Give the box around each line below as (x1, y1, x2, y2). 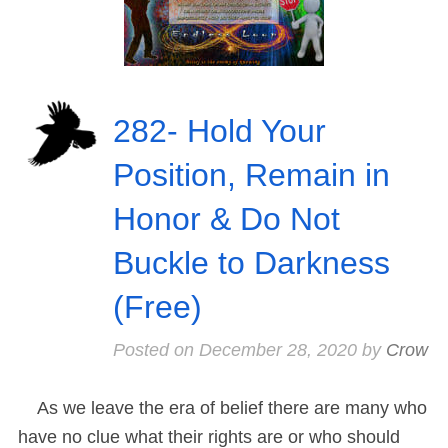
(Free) (112, 289, 202, 326)
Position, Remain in (112, 157, 390, 194)
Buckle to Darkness (112, 245, 390, 282)
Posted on (112, 340, 199, 361)
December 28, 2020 (198, 340, 357, 361)
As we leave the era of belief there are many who (18, 398, 427, 419)
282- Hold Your (112, 113, 326, 150)
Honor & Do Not (112, 201, 340, 238)
